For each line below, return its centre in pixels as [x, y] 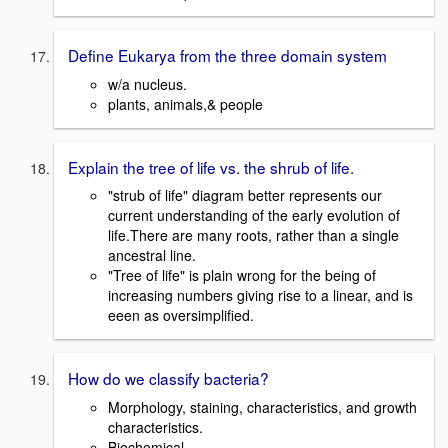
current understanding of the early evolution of [254, 215]
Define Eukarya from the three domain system [227, 55]
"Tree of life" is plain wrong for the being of [242, 275]
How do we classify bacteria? [168, 378]
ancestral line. [152, 255]
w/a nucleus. [147, 83]
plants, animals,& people [185, 103]
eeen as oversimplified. [181, 315]
